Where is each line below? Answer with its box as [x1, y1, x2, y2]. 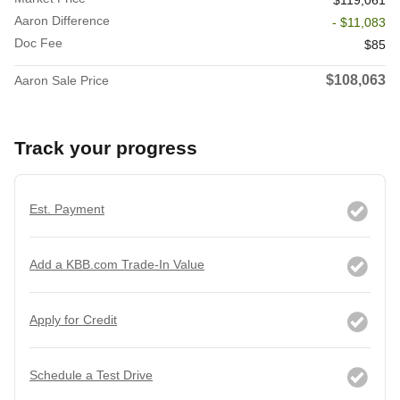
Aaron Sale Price [14, 73, 109, 88]
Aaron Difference [14, 13, 110, 29]
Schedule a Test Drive [29, 368, 153, 383]
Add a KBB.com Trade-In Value [29, 257, 204, 272]
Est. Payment [29, 202, 104, 217]
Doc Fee [14, 36, 62, 51]
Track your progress [14, 137, 197, 159]
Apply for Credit [29, 312, 117, 328]
